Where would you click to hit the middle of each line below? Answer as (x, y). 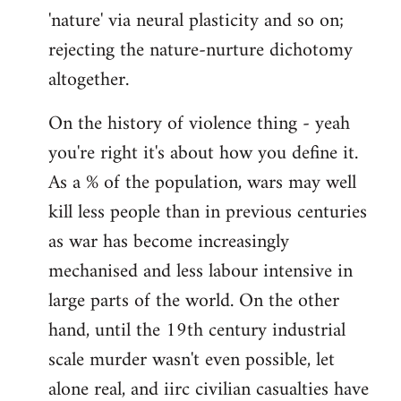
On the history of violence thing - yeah (199, 124)
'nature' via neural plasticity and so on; (196, 21)
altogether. (89, 80)
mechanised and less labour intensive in (200, 271)
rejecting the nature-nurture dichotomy (200, 50)
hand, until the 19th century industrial (197, 330)
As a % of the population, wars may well (202, 183)
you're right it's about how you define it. (203, 153)
